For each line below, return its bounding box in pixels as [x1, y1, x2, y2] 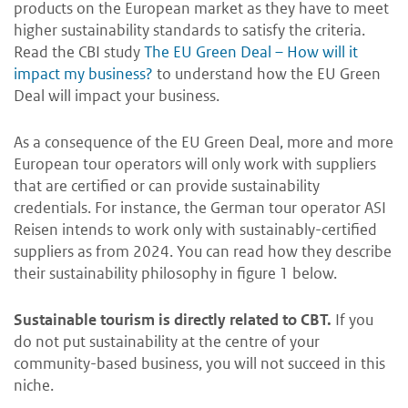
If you [331, 310, 373, 331]
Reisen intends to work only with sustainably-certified [14, 219, 377, 240]
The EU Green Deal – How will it [144, 42, 358, 63]
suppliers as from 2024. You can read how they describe [14, 241, 392, 262]
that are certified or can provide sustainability [14, 176, 320, 197]
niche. [14, 375, 54, 396]
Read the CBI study [14, 42, 144, 63]
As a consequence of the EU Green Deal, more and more [14, 132, 393, 153]
